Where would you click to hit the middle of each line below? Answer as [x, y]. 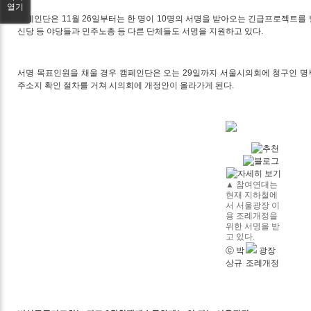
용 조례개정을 [252, 216]
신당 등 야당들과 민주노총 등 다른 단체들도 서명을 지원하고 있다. [142, 31]
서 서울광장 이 [253, 205]
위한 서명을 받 [253, 226]
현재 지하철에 [252, 195]
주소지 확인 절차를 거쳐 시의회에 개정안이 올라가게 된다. [126, 85]
